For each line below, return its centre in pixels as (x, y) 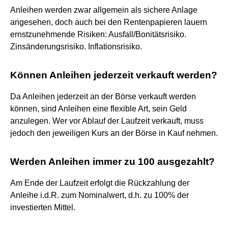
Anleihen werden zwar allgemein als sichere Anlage (104, 10)
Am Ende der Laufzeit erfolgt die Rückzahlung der (100, 183)
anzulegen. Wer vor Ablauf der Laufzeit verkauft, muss (107, 121)
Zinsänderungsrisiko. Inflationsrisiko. (76, 46)
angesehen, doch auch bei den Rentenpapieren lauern (109, 22)
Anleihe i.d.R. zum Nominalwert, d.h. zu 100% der (99, 195)
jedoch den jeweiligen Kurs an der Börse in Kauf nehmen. (114, 133)
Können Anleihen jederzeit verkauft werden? (114, 75)
